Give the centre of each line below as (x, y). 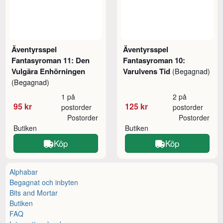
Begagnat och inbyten (44, 182)
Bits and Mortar (34, 192)
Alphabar (24, 171)
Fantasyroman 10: (154, 60)
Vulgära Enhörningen (49, 71)
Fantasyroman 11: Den (51, 60)
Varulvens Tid (148, 71)
